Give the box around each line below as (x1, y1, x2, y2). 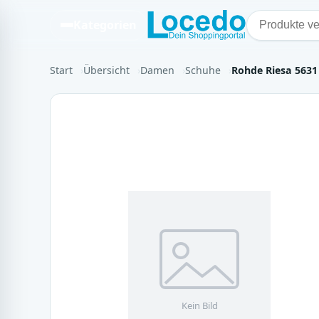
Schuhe (185, 63, 221, 77)
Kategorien (73, 17, 137, 33)
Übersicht (83, 63, 130, 77)
